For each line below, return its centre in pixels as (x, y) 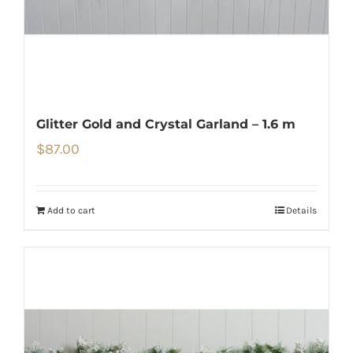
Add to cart (71, 211)
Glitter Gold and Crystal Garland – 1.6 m (166, 124)
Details (301, 211)
